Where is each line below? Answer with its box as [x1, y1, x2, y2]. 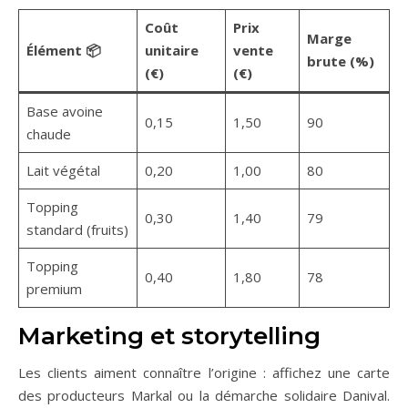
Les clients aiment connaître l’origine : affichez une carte [18, 363, 390, 382]
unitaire [144, 41, 199, 60]
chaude [25, 125, 71, 144]
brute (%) [306, 52, 374, 71]
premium [25, 280, 82, 299]
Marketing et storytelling [18, 321, 321, 352]
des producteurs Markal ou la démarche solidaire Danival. [18, 386, 390, 405]
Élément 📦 [25, 41, 101, 60]
